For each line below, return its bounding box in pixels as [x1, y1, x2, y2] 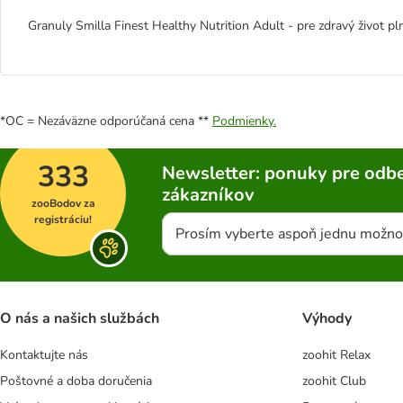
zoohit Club [302, 372, 366, 390]
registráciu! [34, 212, 92, 227]
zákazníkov [162, 183, 255, 207]
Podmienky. [212, 112, 276, 130]
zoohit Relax [302, 346, 371, 364]
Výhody [302, 309, 352, 329]
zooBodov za [31, 196, 95, 210]
